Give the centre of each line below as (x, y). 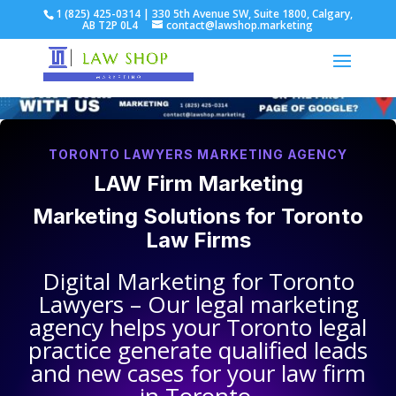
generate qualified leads (240, 350)
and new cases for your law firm (198, 373)
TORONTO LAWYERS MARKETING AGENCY (198, 155)
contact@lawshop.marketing (240, 25)
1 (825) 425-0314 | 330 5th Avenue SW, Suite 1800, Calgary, (204, 14)
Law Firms (198, 240)
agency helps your (128, 327)
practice (70, 350)
